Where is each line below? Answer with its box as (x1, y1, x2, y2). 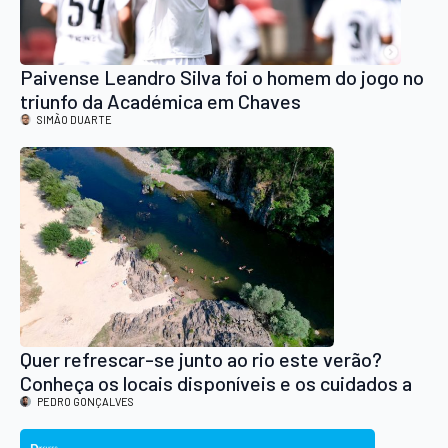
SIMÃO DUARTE (37, 112, 112, 126)
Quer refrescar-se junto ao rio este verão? (20, 346, 382, 371)
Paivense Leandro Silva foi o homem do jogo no (20, 64, 424, 89)
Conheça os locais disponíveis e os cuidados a (20, 370, 412, 395)
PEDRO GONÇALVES (37, 394, 134, 408)
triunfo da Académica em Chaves (20, 88, 301, 113)
